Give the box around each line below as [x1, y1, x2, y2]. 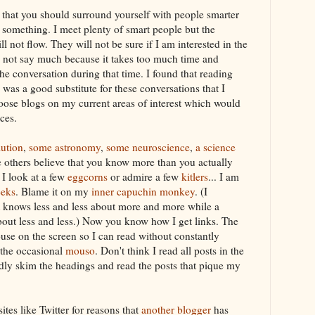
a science [195, 139, 236, 154]
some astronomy [29, 139, 101, 154]
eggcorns [67, 169, 108, 184]
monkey [157, 184, 195, 198]
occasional [16, 243, 63, 257]
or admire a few [110, 169, 181, 184]
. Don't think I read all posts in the [95, 243, 244, 257]
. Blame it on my [15, 184, 91, 198]
